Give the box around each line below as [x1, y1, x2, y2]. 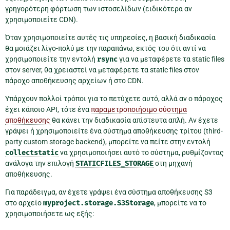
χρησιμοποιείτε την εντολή [5, 55, 97, 64]
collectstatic [5, 148, 59, 158]
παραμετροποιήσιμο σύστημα [91, 105, 187, 114]
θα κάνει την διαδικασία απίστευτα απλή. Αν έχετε [50, 116, 218, 125]
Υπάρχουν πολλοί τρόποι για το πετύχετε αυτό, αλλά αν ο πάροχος [5, 94, 223, 103]
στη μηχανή [154, 159, 193, 168]
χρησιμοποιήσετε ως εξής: [5, 209, 94, 218]
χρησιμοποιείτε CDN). [5, 15, 78, 24]
